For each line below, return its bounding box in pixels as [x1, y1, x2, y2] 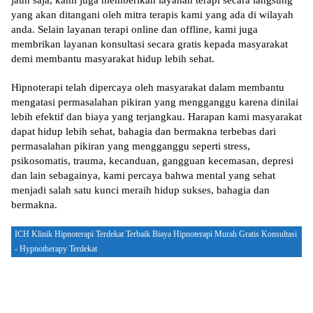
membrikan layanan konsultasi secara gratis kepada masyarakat [11, 38, 288, 50]
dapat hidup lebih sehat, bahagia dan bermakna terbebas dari [11, 126, 276, 138]
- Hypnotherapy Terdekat [15, 244, 97, 254]
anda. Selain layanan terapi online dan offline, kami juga [11, 24, 258, 36]
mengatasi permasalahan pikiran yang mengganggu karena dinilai [11, 96, 298, 108]
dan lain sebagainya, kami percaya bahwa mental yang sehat [11, 170, 275, 182]
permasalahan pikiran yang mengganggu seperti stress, [11, 140, 250, 152]
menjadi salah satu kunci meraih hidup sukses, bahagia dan [11, 184, 270, 196]
